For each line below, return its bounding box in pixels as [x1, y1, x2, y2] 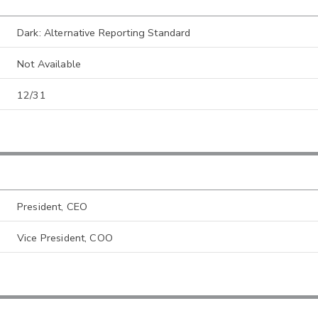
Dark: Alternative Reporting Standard [17, 25, 191, 40]
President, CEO [17, 199, 88, 214]
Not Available [17, 56, 81, 71]
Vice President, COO [17, 231, 113, 246]
